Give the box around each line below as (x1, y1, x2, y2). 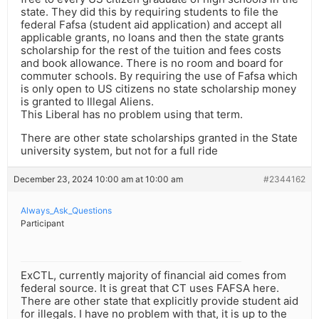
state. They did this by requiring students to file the (21, 5, 278, 19)
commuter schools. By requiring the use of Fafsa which (21, 69, 298, 83)
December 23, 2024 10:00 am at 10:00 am (14, 174, 183, 185)
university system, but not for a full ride (21, 144, 218, 158)
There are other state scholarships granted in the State (21, 131, 298, 145)
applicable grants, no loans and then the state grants (21, 31, 284, 45)
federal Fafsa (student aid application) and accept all (21, 18, 282, 32)
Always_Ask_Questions (21, 205, 112, 216)
